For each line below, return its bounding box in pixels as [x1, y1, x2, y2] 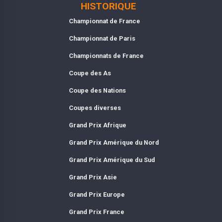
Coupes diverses [68, 104, 121, 111]
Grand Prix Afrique [68, 121, 126, 129]
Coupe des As [68, 69, 111, 77]
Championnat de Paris [68, 34, 135, 42]
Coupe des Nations [68, 86, 126, 94]
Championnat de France [68, 17, 140, 25]
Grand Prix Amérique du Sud [68, 156, 155, 164]
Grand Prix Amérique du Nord [68, 138, 159, 146]
